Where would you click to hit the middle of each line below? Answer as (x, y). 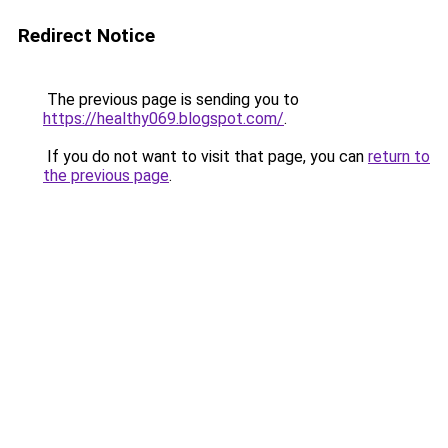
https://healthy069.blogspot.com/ (163, 118)
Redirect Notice (86, 35)
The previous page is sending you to (171, 99)
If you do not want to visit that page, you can (205, 156)
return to (399, 156)
